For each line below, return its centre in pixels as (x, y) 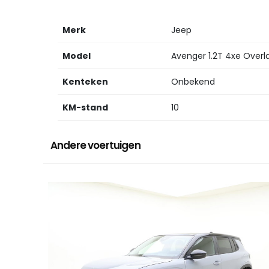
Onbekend (193, 82)
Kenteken (85, 82)
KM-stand (85, 108)
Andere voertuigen (95, 146)
